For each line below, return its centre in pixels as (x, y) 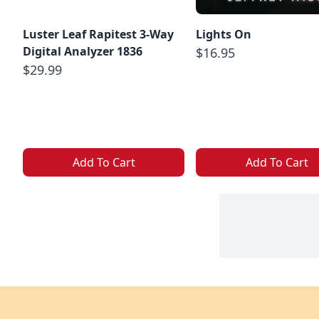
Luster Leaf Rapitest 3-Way (98, 35)
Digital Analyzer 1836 (83, 52)
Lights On (224, 35)
